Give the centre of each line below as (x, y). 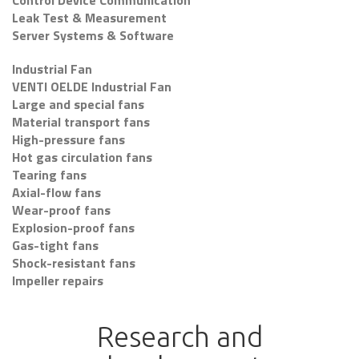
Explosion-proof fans (73, 228)
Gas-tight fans (55, 245)
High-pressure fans (69, 139)
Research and (179, 337)
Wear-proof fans (61, 210)
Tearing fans (49, 175)
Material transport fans (81, 122)
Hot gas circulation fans (82, 157)
